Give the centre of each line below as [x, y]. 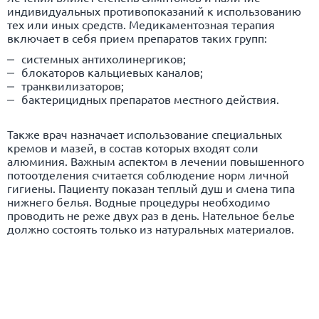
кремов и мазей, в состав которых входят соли [133, 147]
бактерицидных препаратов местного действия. [150, 99]
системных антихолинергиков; [104, 58]
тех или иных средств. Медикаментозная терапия [141, 24]
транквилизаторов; [73, 85]
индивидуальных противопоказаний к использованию [154, 10]
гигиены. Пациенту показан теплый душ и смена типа [151, 188]
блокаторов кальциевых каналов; [112, 72]
